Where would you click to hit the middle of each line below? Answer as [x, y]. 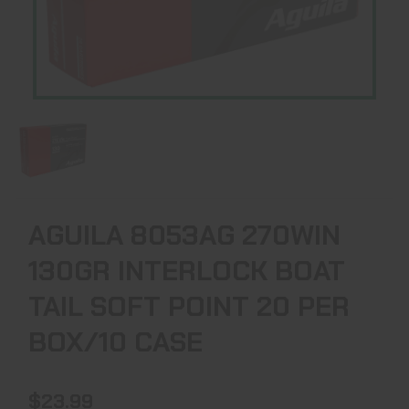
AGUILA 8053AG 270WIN [184, 235]
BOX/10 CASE [115, 341]
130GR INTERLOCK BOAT [187, 270]
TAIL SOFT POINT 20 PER [189, 306]
